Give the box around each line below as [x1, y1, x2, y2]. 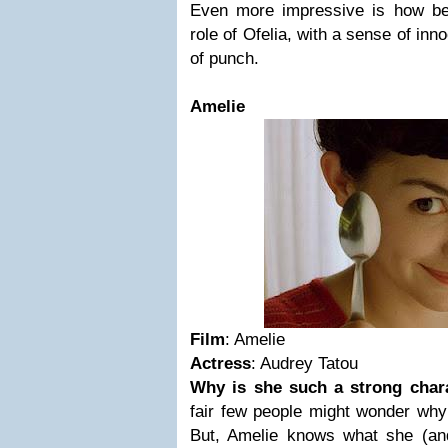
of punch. [190, 49, 259, 68]
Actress [190, 354, 251, 373]
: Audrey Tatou [251, 354, 358, 373]
